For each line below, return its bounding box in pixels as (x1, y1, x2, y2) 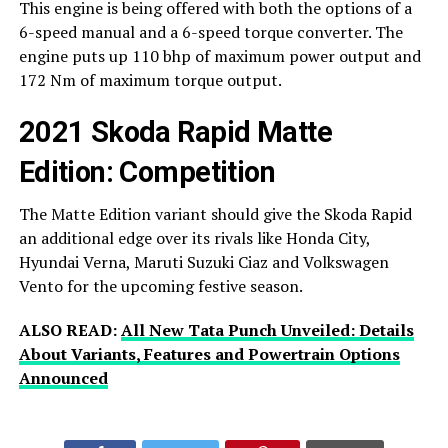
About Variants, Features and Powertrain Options (18, 342, 400, 365)
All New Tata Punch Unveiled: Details (120, 318, 414, 341)
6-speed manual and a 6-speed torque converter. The (18, 20, 403, 43)
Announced (18, 366, 108, 389)
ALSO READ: (18, 318, 121, 341)
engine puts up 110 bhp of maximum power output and (18, 44, 421, 67)
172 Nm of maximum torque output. (18, 68, 282, 91)
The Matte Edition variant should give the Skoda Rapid (18, 202, 412, 225)
